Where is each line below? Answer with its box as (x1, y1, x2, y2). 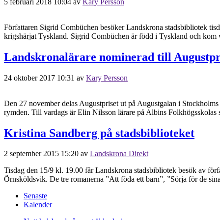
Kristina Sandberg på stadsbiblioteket (4, 126, 194, 139)
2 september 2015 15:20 (4, 149, 79, 158)
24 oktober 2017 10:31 (4, 73, 75, 82)
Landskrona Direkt (90, 149, 148, 158)
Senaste (24, 192, 47, 200)
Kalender (24, 200, 52, 209)
